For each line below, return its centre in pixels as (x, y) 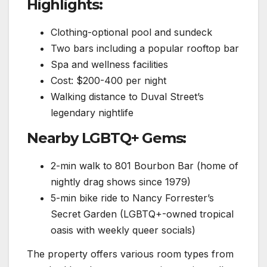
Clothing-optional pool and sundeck (131, 32)
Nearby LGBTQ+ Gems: (107, 138)
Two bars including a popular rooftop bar (145, 49)
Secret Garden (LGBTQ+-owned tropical (142, 214)
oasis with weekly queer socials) (123, 230)
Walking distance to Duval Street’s (127, 97)
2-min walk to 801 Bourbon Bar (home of (145, 165)
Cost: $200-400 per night (108, 81)
